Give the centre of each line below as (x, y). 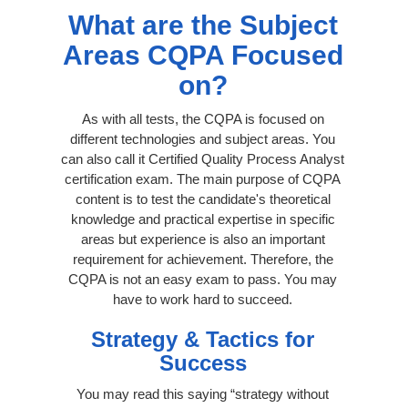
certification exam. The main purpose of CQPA (203, 178)
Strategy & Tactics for (203, 339)
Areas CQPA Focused (203, 55)
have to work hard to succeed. (203, 299)
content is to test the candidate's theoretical (203, 199)
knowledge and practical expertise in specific (203, 219)
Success (203, 362)
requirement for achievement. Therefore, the (203, 259)
